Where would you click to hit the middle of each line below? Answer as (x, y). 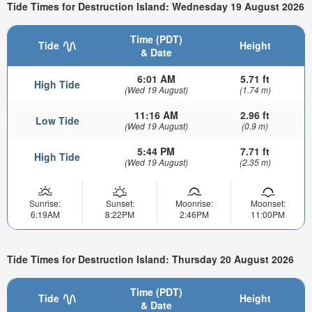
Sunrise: (45, 203)
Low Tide (57, 120)
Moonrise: (194, 203)
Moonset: (268, 203)
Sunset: (120, 203)
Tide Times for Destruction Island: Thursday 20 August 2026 (150, 259)
